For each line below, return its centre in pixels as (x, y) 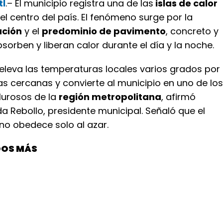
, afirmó (178, 97)
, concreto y (192, 31)
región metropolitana (110, 97)
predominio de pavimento (104, 31)
